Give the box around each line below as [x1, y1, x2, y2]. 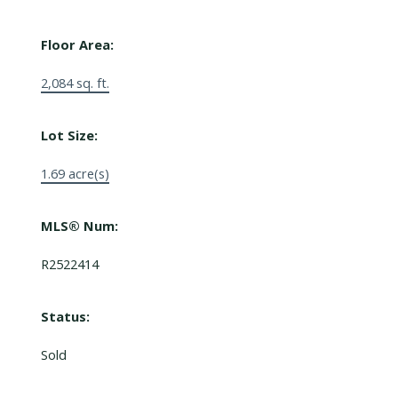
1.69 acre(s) [40, 164, 109, 183]
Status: [40, 307, 90, 326]
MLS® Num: [40, 217, 118, 235]
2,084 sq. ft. [40, 74, 109, 92]
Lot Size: [40, 126, 98, 145]
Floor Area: [40, 36, 114, 54]
